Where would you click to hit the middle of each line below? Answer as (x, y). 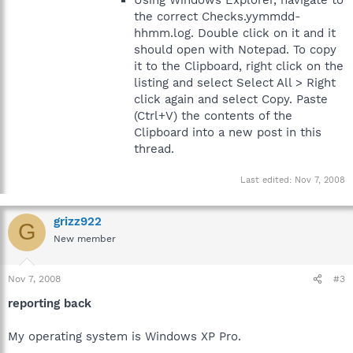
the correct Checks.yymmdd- (217, 17)
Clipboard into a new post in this (228, 132)
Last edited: (268, 180)
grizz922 (78, 221)
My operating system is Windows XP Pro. (124, 336)
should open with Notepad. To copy (235, 50)
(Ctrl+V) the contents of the (213, 116)
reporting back (50, 303)
